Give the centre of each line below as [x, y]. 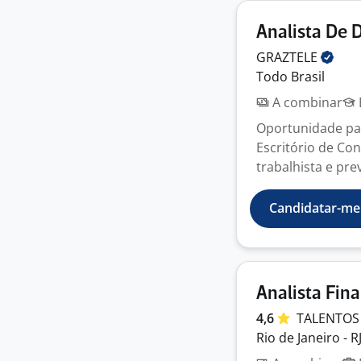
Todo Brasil [290, 77]
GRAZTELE [288, 57]
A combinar [306, 102]
